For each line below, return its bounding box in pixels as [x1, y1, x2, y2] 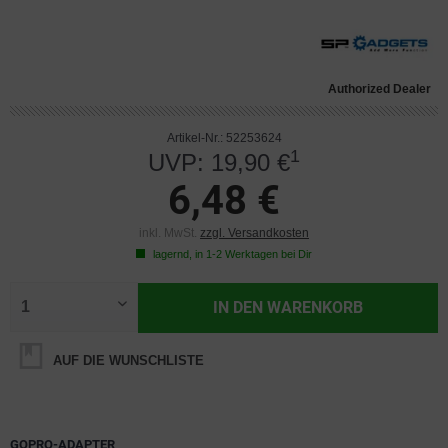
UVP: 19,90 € [148, 149, 290, 176]
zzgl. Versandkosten [200, 226, 309, 240]
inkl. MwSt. [139, 226, 200, 240]
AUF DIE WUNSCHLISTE [49, 353, 204, 368]
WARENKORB [267, 298, 364, 317]
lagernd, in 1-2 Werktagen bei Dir [150, 248, 312, 260]
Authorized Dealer [328, 82, 431, 96]
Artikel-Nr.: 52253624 [166, 131, 282, 145]
